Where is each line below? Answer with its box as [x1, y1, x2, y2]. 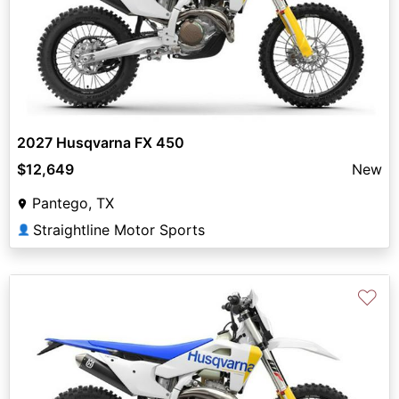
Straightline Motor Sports [33, 220, 205, 239]
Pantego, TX [32, 193, 114, 212]
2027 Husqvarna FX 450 [17, 133, 184, 151]
